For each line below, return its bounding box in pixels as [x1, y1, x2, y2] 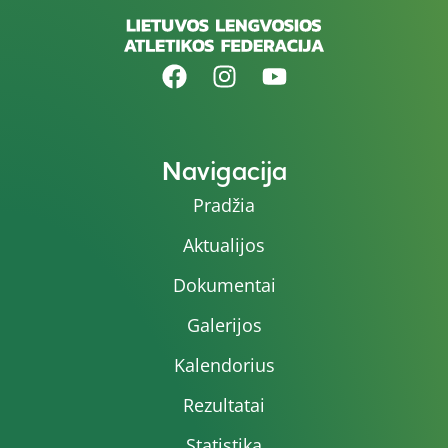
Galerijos [186, 312, 262, 337]
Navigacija [161, 154, 287, 187]
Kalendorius [173, 352, 275, 377]
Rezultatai [183, 392, 265, 417]
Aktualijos [183, 232, 265, 257]
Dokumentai [172, 272, 276, 297]
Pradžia [193, 192, 255, 217]
